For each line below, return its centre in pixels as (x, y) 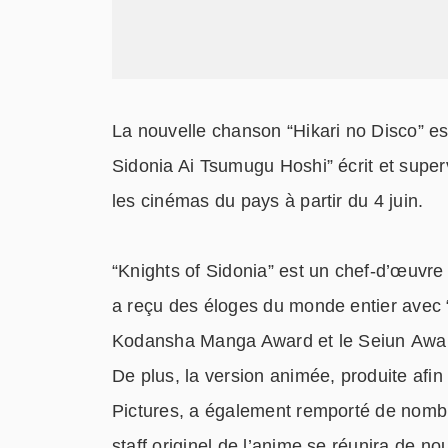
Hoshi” (306, 166)
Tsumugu (237, 166)
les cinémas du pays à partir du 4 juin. (268, 201)
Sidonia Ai (156, 166)
